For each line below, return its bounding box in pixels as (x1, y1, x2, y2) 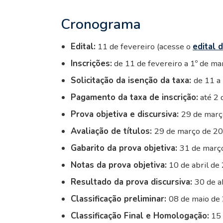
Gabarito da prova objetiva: (71, 142, 180, 154)
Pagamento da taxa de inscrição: (71, 91, 198, 103)
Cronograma (61, 14, 141, 34)
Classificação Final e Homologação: (71, 210, 209, 222)
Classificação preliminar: (71, 193, 169, 205)
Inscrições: (71, 57, 112, 69)
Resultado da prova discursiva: (71, 176, 195, 188)
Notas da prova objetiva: (71, 159, 167, 171)
